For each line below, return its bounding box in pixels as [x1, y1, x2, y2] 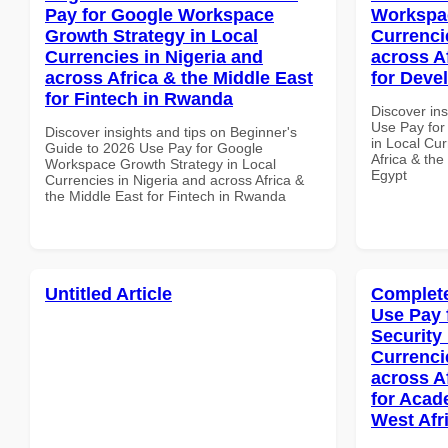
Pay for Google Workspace [45, 4, 274, 25]
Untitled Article [45, 283, 172, 304]
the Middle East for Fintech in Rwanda [45, 187, 286, 204]
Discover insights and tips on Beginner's [45, 123, 297, 140]
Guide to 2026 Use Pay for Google [45, 139, 263, 156]
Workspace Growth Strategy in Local [45, 155, 276, 172]
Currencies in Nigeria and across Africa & [45, 171, 304, 188]
